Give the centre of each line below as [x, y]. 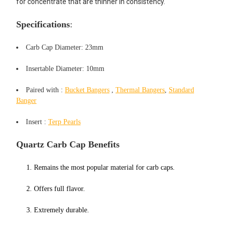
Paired [36, 90]
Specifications [43, 24]
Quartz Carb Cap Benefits [68, 144]
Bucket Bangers [87, 90]
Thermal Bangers [140, 90]
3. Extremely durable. [58, 210]
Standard [181, 90]
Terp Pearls [64, 122]
